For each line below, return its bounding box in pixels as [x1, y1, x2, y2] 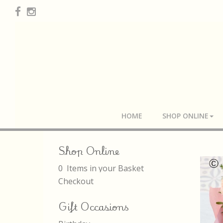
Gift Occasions [58, 198, 129, 215]
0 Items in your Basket [58, 163, 144, 174]
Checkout [58, 176, 94, 187]
